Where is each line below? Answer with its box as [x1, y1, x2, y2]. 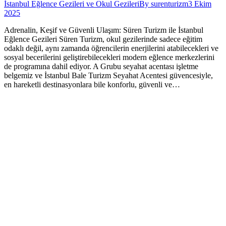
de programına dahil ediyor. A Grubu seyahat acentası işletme [4, 62, 198, 71]
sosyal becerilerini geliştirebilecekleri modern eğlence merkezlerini [4, 53, 214, 62]
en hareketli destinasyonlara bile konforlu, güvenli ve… [4, 80, 180, 89]
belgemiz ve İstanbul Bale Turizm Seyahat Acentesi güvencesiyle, [4, 71, 213, 80]
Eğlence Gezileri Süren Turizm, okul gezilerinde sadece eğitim [4, 35, 202, 44]
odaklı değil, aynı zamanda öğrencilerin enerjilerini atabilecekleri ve [4, 44, 218, 53]
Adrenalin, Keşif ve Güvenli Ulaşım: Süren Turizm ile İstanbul [4, 26, 203, 35]
